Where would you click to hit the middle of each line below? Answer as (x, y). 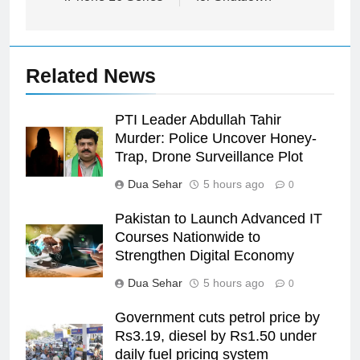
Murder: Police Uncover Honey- (216, 138)
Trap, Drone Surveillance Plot (209, 156)
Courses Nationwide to (188, 237)
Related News (91, 75)
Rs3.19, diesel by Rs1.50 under (216, 335)
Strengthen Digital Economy (205, 255)
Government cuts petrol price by (217, 317)
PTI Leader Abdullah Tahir (198, 119)
